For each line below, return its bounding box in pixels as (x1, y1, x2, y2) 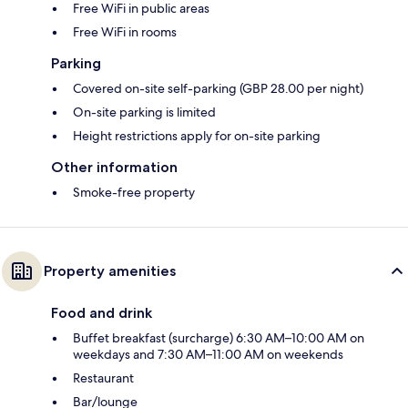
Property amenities (44, 262, 176, 280)
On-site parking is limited (73, 104, 216, 121)
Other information (51, 158, 178, 177)
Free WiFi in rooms (73, 24, 177, 41)
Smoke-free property (73, 184, 195, 201)
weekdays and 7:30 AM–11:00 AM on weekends (73, 346, 343, 363)
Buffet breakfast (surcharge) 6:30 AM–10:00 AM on (73, 330, 364, 347)
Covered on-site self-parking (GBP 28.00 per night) (73, 80, 363, 97)
